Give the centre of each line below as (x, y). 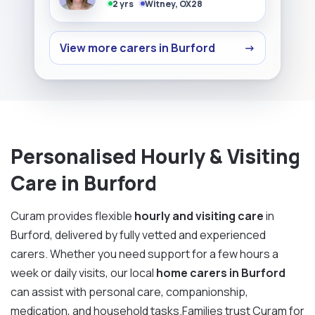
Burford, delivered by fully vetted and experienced (138, 234)
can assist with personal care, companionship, (129, 291)
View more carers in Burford (137, 47)
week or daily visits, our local (83, 272)
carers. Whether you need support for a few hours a (144, 253)
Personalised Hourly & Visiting (155, 156)
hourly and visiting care (200, 216)
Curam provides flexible (72, 216)
